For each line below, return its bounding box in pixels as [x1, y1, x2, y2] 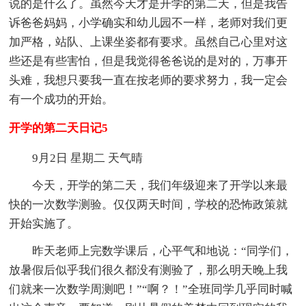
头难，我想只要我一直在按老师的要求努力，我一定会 [9, 74, 288, 87]
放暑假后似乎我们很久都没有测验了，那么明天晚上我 [9, 264, 288, 277]
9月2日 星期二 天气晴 [32, 152, 143, 165]
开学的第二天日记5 [9, 122, 109, 135]
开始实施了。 [9, 217, 79, 231]
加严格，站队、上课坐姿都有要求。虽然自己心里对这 [9, 36, 288, 49]
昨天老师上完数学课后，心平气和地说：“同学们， [32, 245, 294, 258]
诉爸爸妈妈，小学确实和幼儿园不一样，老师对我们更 [9, 16, 288, 30]
